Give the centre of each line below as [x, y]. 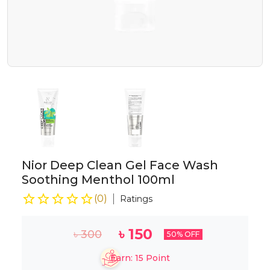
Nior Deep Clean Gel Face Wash [120, 165]
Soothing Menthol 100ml [98, 179]
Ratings [136, 199]
